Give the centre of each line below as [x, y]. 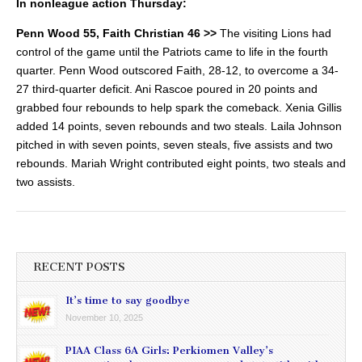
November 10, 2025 [104, 318]
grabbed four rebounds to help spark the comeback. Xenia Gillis [179, 108]
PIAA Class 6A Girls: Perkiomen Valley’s [169, 351]
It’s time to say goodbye [128, 301]
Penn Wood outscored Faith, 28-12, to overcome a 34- [199, 71]
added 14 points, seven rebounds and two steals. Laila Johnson [179, 126]
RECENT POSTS [79, 267]
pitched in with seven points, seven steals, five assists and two [175, 145]
